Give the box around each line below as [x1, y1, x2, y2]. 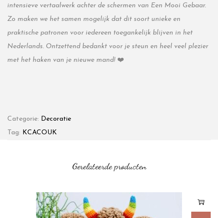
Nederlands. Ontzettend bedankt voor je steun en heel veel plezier [7, 43, 208, 50]
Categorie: [7, 115, 41, 123]
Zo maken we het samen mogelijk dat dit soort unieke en [7, 16, 181, 23]
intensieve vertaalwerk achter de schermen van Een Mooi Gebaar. [7, 2, 206, 9]
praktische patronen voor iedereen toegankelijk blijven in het [7, 29, 193, 36]
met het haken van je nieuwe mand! [7, 56, 115, 64]
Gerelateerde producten [72, 161, 146, 171]
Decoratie [41, 115, 71, 123]
